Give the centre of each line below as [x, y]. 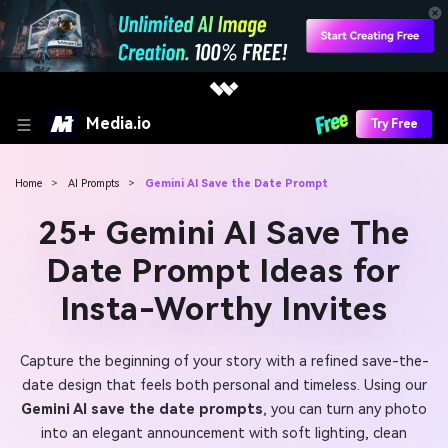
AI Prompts [93, 183]
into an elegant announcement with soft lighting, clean [224, 434]
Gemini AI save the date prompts [142, 410]
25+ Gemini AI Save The [224, 233]
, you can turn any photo [345, 410]
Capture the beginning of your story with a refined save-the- [224, 362]
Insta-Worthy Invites [224, 309]
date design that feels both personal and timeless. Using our [224, 386]
